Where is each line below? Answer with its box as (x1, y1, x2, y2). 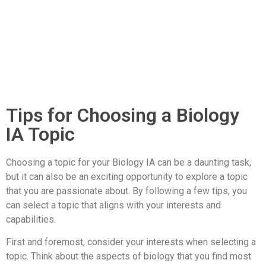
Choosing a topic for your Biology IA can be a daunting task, (6, 157, 251, 169)
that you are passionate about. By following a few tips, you (6, 185, 247, 197)
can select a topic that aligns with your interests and (6, 199, 221, 211)
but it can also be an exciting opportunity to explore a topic (6, 171, 248, 183)
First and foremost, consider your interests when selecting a (6, 236, 256, 248)
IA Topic (6, 123, 75, 146)
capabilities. (6, 214, 56, 226)
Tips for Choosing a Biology (6, 104, 239, 127)
